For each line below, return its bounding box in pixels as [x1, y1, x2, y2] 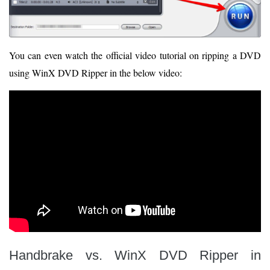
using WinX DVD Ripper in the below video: [9, 66, 182, 80]
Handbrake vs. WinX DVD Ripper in [9, 248, 261, 263]
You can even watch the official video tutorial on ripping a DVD [9, 49, 261, 62]
